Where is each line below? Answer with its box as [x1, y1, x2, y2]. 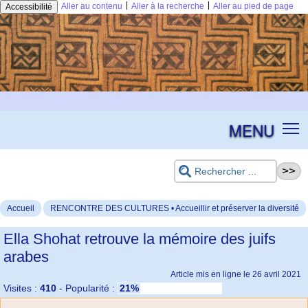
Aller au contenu [61, 1, 122, 11]
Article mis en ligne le [170, 269, 252, 280]
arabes [3, 248, 49, 266]
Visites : [3, 283, 40, 294]
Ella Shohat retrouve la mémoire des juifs [3, 230, 276, 248]
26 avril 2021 [252, 269, 301, 280]
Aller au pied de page [213, 1, 294, 11]
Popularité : [65, 283, 118, 294]
